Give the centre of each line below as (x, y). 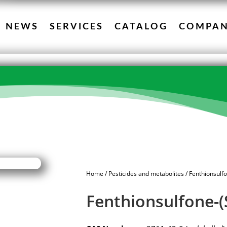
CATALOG (141, 27)
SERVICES (77, 27)
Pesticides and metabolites (146, 173)
